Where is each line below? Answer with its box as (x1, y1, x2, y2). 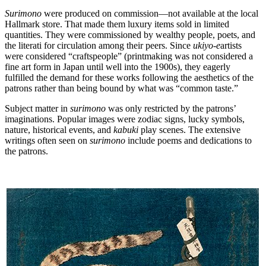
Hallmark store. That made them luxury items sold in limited (5, 19, 229, 30)
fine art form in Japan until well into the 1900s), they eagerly (5, 62, 230, 72)
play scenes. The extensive (138, 125, 240, 135)
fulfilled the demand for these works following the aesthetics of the (5, 72, 254, 83)
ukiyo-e (193, 40, 220, 51)
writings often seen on (5, 135, 90, 146)
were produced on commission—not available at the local (44, 8, 258, 19)
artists (220, 40, 242, 51)
